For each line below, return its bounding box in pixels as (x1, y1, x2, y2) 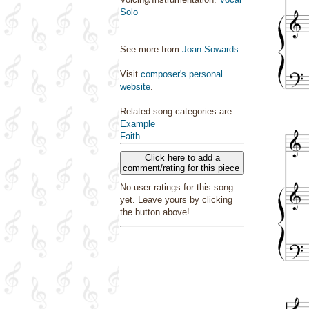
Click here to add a (144, 152, 220, 163)
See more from (120, 44, 182, 54)
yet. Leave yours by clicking (120, 195, 232, 205)
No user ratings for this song (120, 182, 233, 192)
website (120, 81, 150, 92)
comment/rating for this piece (122, 163, 242, 173)
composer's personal (141, 69, 223, 79)
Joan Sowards (182, 44, 239, 54)
